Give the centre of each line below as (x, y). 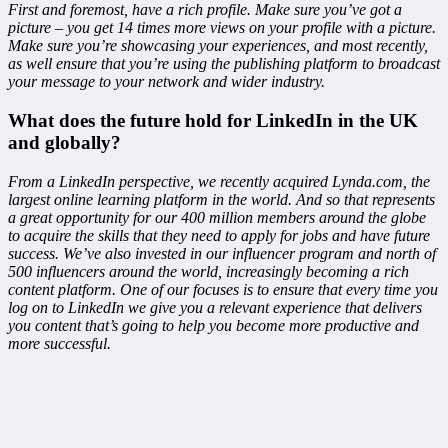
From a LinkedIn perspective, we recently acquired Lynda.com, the (219, 181)
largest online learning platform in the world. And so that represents (221, 199)
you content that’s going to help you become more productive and (213, 325)
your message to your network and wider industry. (166, 82)
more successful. (59, 343)
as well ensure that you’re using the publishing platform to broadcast (224, 64)
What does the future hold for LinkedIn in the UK (213, 121)
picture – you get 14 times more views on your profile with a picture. (222, 28)
